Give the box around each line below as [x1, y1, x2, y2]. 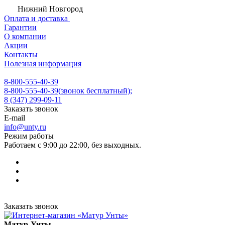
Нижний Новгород [18, 5, 83, 13]
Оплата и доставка [4, 14, 70, 23]
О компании [4, 32, 46, 41]
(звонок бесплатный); [58, 86, 132, 95]
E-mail [4, 114, 25, 122]
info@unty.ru [4, 123, 46, 131]
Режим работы [4, 132, 54, 140]
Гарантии [4, 23, 37, 32]
